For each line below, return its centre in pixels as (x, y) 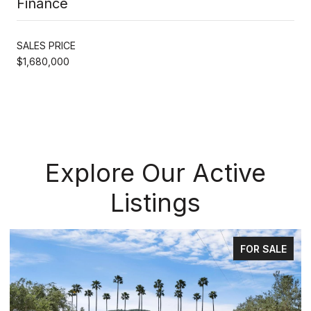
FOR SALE (263, 249)
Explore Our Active (155, 173)
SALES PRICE (46, 45)
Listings (155, 202)
